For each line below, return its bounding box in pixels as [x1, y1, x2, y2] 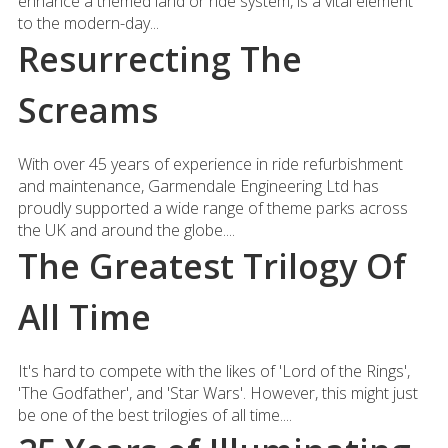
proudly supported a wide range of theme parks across [17, 197, 408, 219]
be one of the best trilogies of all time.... [17, 404, 292, 426]
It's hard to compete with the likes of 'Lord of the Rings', [17, 360, 410, 382]
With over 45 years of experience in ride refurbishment [17, 153, 403, 175]
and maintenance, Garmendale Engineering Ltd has [17, 175, 379, 197]
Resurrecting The [17, 36, 302, 82]
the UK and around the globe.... [17, 219, 235, 241]
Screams [17, 87, 158, 133]
